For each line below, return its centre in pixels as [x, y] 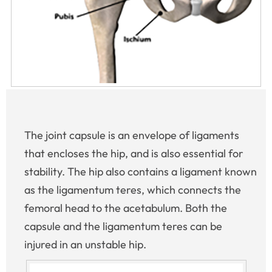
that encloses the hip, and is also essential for [134, 154]
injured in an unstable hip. [85, 245]
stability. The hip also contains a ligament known [141, 172]
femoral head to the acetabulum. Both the [126, 208]
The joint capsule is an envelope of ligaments [132, 135]
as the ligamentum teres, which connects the [133, 190]
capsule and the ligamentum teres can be [123, 226]
